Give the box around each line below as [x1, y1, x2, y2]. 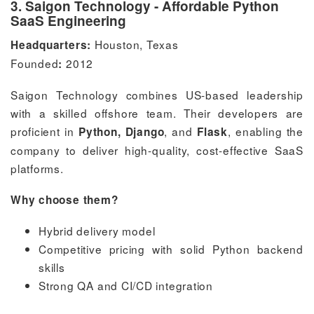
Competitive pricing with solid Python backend [39, 240, 303, 257]
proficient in [11, 123, 78, 139]
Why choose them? [11, 191, 118, 207]
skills [39, 259, 65, 275]
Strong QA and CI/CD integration [39, 277, 214, 293]
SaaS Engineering [11, 11, 126, 30]
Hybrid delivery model [39, 222, 156, 238]
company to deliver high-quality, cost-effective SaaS [11, 142, 303, 158]
